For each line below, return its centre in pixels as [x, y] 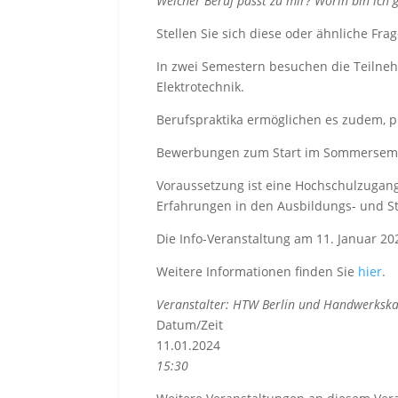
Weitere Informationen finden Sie [256, 272]
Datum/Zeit [190, 325]
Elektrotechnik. [201, 87]
